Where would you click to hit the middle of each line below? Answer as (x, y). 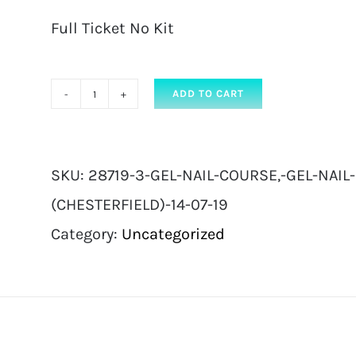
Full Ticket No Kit (112, 28)
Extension (130, 254)
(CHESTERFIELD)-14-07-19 (139, 205)
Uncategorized (173, 234)
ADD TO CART (208, 93)
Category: (86, 234)
